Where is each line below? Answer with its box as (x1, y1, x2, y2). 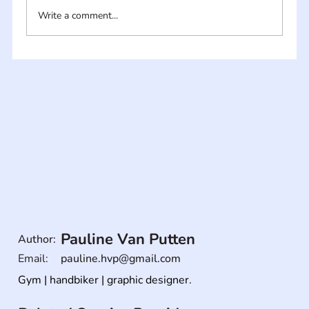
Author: (18, 231, 57, 247)
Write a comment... (37, 9, 118, 23)
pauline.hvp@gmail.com (61, 251, 181, 267)
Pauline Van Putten (61, 228, 196, 250)
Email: (18, 251, 49, 267)
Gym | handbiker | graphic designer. (18, 272, 192, 288)
